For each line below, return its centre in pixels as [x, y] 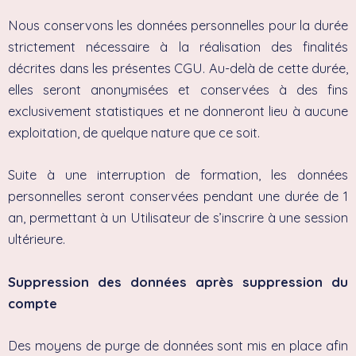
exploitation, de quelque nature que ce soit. [134, 133]
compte [33, 303]
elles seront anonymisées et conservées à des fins [178, 90]
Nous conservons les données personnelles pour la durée [178, 26]
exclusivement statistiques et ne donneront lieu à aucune [178, 112]
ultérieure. [37, 240]
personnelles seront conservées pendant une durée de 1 [178, 197]
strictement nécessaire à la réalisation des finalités [178, 47]
